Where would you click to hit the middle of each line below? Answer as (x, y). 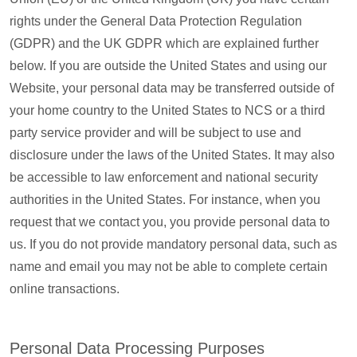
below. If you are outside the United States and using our (168, 66)
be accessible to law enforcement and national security (164, 177)
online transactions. (65, 289)
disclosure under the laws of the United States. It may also (172, 155)
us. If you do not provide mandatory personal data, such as (173, 244)
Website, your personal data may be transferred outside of (172, 88)
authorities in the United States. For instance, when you (165, 200)
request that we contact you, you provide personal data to (170, 222)
